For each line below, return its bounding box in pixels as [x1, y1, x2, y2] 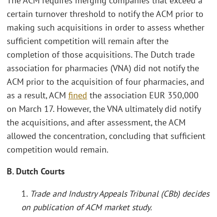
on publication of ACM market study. [21, 201, 152, 213]
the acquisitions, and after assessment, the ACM [7, 116, 186, 128]
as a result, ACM [7, 89, 68, 101]
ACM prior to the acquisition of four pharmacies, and [7, 76, 204, 87]
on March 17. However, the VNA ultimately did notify [7, 103, 201, 114]
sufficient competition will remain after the [7, 35, 169, 46]
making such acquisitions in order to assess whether [7, 21, 204, 33]
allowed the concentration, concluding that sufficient [7, 130, 205, 141]
